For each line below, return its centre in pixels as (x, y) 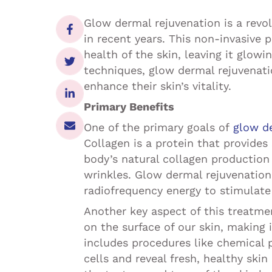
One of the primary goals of (158, 127)
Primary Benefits (129, 107)
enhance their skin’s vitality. (158, 86)
